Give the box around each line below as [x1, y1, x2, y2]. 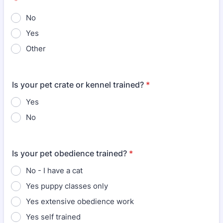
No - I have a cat [26, 166, 83, 175]
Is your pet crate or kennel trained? [12, 80, 144, 90]
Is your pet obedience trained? [12, 148, 127, 158]
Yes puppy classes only [26, 181, 108, 191]
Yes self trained [26, 212, 81, 222]
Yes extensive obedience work [26, 197, 134, 206]
